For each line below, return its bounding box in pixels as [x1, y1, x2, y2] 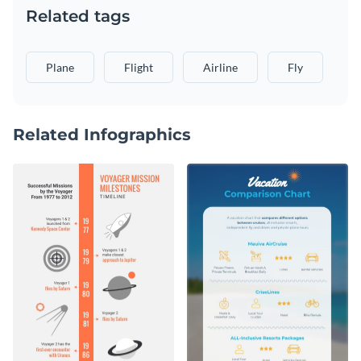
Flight [124, 60, 153, 74]
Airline [203, 60, 238, 74]
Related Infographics [13, 124, 191, 144]
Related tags [26, 6, 130, 26]
